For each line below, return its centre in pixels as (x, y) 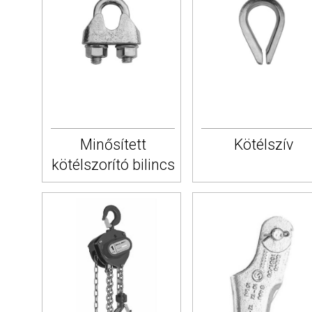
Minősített (113, 145)
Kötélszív (263, 145)
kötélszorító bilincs (113, 165)
